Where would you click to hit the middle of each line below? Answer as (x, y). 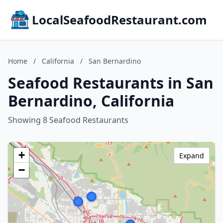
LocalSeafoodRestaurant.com (119, 20)
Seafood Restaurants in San (111, 83)
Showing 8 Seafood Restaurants (68, 120)
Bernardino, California (91, 101)
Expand (192, 156)
